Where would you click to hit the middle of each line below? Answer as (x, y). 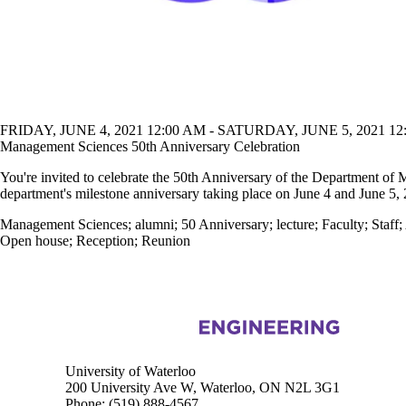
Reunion (166, 240)
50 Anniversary (225, 224)
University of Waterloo (130, 371)
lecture (295, 224)
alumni (155, 224)
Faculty (343, 224)
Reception (105, 240)
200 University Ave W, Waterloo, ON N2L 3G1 (203, 387)
